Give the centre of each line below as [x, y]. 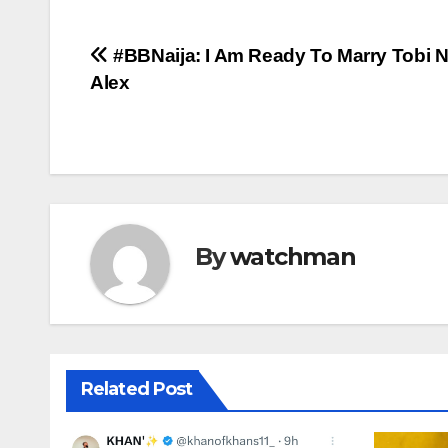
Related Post [137, 389]
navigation [170, 104]
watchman [293, 256]
